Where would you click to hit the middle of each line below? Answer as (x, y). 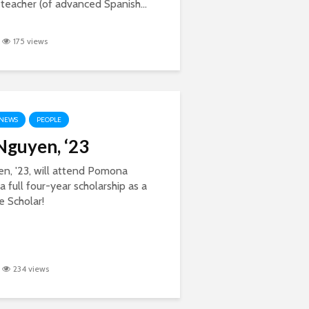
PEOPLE (49, 120)
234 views (31, 269)
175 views (30, 41)
